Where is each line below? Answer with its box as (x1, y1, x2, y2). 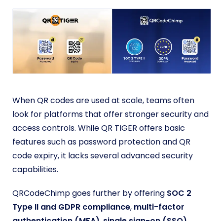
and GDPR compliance (40, 201, 130, 213)
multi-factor (134, 201, 184, 213)
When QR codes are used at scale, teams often (12, 94, 194, 106)
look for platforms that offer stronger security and (12, 108, 209, 120)
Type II (12, 201, 40, 213)
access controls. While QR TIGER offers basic (12, 122, 185, 134)
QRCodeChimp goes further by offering (12, 187, 167, 199)
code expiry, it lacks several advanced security (12, 149, 193, 161)
